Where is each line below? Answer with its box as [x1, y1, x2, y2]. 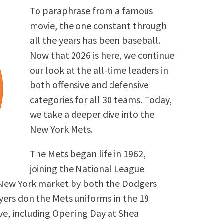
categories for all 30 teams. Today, [30, 93, 172, 106]
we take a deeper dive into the [30, 108, 155, 120]
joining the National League [30, 162, 145, 175]
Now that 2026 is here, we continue [30, 48, 175, 61]
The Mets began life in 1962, [30, 147, 146, 160]
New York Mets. [30, 122, 93, 135]
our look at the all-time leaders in [30, 63, 169, 76]
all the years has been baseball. [30, 34, 163, 46]
